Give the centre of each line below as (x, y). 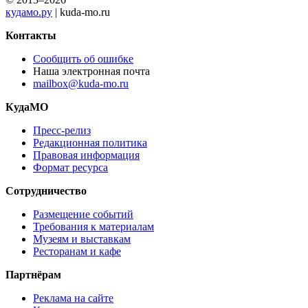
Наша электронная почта (91, 71)
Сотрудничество (46, 190)
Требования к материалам (93, 226)
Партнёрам (33, 274)
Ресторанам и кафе (77, 251)
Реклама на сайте (73, 298)
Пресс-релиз (62, 130)
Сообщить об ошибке (83, 58)
